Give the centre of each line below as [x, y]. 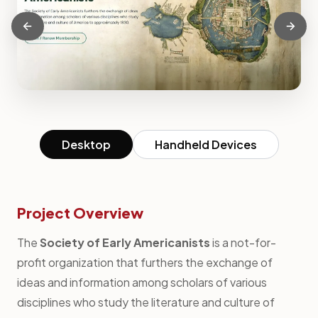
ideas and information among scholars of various [142, 282]
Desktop [86, 144]
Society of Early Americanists [125, 242]
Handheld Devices [205, 144]
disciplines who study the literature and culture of [146, 302]
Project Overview [80, 212]
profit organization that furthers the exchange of [145, 262]
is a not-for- [243, 242]
